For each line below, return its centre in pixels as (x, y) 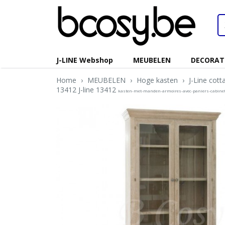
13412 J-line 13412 (87, 90)
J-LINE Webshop (85, 60)
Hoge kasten (157, 80)
